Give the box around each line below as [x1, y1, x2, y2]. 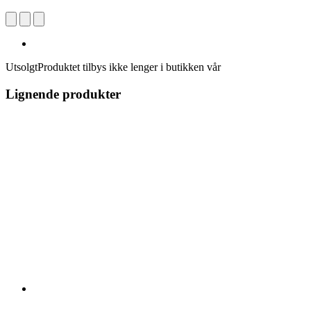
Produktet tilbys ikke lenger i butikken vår [37, 60, 221, 73]
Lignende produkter [6, 86, 121, 101]
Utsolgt [6, 60, 37, 73]
